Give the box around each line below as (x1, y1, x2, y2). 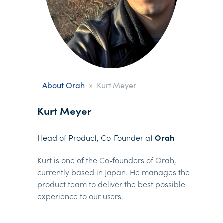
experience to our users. (37, 190, 123, 202)
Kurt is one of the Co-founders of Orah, (37, 154, 176, 166)
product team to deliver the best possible (37, 178, 185, 190)
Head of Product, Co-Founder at (37, 132, 155, 143)
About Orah (42, 79, 85, 91)
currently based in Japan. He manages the (37, 166, 190, 178)
